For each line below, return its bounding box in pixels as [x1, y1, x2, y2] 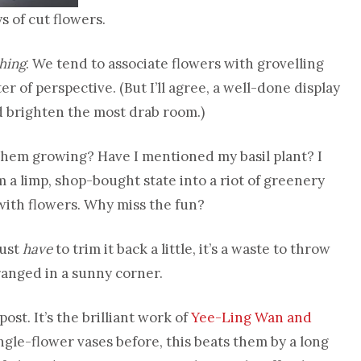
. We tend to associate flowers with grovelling [26, 55, 324, 73]
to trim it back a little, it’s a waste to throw [52, 240, 330, 258]
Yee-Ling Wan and [191, 309, 312, 326]
